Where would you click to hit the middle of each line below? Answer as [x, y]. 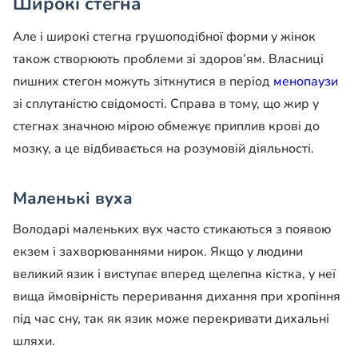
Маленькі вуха [73, 198]
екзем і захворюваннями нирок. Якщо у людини [158, 252]
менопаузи [306, 81]
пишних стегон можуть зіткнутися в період [143, 81]
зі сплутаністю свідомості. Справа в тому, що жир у [166, 103]
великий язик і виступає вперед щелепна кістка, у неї [174, 274]
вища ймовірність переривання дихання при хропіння [177, 297]
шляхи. [34, 342]
